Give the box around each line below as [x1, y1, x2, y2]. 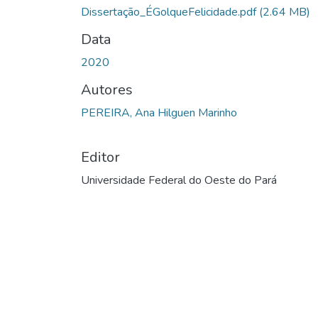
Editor [81, 147, 120, 167]
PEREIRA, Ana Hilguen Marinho [81, 104, 237, 121]
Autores [81, 79, 133, 99]
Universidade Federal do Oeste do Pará [81, 172, 277, 188]
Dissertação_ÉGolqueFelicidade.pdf [81, 4, 259, 20]
